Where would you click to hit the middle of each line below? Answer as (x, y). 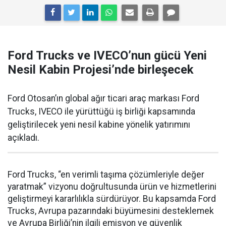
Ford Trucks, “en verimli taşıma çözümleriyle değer (106, 174)
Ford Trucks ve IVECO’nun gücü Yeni (107, 55)
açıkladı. (23, 137)
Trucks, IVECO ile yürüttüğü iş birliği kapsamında (101, 111)
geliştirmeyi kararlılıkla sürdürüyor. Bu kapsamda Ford (112, 199)
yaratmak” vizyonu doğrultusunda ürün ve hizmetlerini (112, 186)
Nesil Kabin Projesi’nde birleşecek (101, 69)
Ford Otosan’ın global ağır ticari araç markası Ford (103, 98)
